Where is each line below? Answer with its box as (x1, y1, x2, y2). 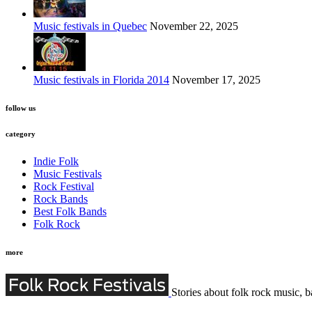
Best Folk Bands (33, 205, 107, 218)
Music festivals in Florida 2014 (33, 74, 169, 86)
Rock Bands (33, 193, 88, 205)
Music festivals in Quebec (33, 20, 147, 33)
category (6, 130, 36, 139)
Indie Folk (33, 155, 79, 168)
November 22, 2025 (147, 20, 238, 33)
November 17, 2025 (169, 74, 260, 86)
